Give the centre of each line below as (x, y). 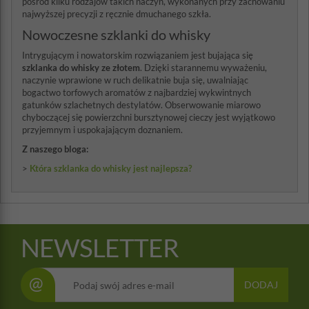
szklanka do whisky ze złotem (81, 68)
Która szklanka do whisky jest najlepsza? (111, 168)
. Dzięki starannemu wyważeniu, (203, 68)
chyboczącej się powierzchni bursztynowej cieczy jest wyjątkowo (149, 117)
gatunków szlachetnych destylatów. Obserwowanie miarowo (141, 105)
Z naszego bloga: (55, 149)
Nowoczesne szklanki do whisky (116, 34)
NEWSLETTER (100, 247)
